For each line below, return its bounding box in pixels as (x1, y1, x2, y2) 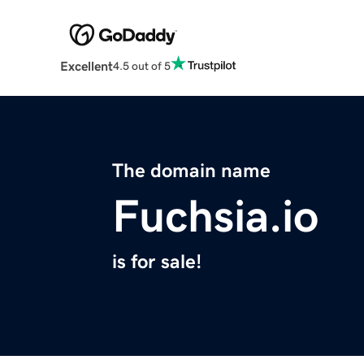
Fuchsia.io (112, 193, 318, 240)
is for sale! (112, 252, 201, 272)
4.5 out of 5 (112, 59, 171, 71)
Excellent (59, 59, 113, 73)
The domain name (112, 161, 271, 181)
